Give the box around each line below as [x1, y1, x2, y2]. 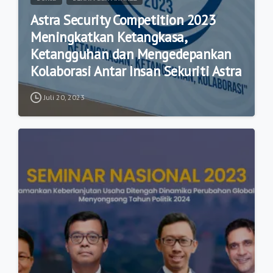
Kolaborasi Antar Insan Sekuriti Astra [30, 62, 242, 80]
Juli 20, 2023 [44, 93, 85, 102]
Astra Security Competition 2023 [30, 11, 216, 29]
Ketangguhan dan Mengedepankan [30, 45, 232, 63]
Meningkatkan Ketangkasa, [30, 28, 188, 46]
